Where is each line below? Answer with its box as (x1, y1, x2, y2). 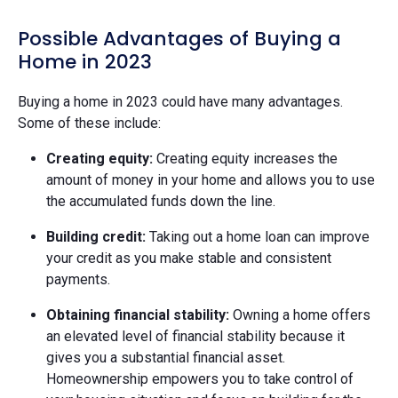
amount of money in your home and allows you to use (46, 171, 375, 188)
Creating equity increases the (153, 149, 338, 167)
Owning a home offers (229, 306, 370, 323)
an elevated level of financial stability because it (46, 327, 345, 345)
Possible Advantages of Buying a (18, 24, 341, 52)
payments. (46, 270, 114, 288)
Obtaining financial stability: (46, 306, 229, 323)
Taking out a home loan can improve (146, 227, 370, 245)
